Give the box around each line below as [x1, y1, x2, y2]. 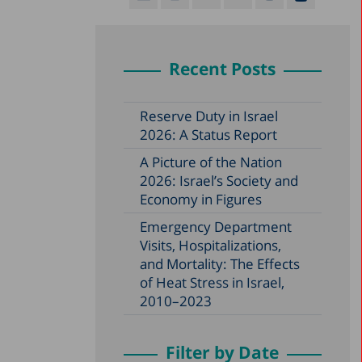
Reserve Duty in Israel [139, 106, 278, 125]
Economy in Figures [139, 189, 262, 208]
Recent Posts [169, 57, 276, 80]
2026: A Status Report [139, 124, 277, 144]
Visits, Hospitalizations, [139, 235, 281, 255]
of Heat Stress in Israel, [139, 272, 284, 292]
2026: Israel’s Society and [139, 170, 298, 190]
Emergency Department [139, 217, 292, 236]
